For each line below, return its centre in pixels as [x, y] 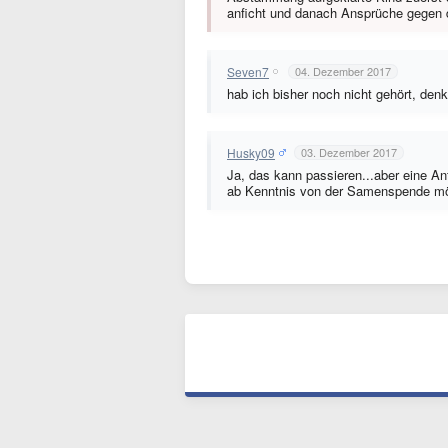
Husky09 [251, 152]
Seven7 [248, 71]
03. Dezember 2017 [349, 152]
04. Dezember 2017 [343, 71]
